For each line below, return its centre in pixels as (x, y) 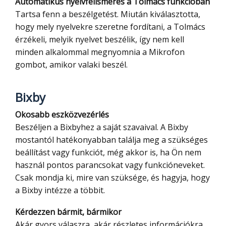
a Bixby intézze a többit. (60, 190)
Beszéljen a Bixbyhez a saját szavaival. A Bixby (102, 127)
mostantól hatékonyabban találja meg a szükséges (111, 140)
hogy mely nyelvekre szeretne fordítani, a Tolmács (110, 27)
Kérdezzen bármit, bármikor (71, 212)
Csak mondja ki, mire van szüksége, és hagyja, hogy (112, 178)
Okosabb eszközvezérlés (65, 115)
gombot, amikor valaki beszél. (71, 65)
